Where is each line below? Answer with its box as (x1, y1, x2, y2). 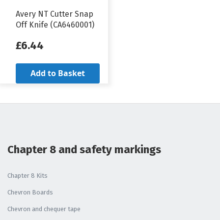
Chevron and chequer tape (7, 205, 81, 213)
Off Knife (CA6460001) (16, 20, 94, 30)
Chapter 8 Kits (7, 172, 48, 180)
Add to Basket (30, 68, 85, 79)
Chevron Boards (7, 189, 53, 196)
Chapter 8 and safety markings (7, 143, 161, 157)
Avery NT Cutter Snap (16, 9, 93, 19)
